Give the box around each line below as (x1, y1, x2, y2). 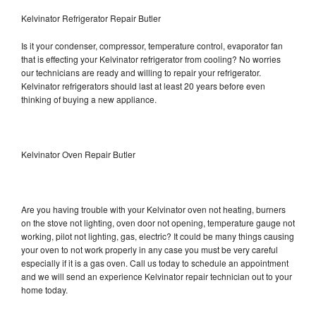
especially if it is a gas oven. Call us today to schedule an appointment (21, 256, 288, 269)
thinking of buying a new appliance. (21, 92, 159, 105)
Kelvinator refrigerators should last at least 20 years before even (21, 79, 265, 92)
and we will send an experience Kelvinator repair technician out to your (21, 269, 292, 282)
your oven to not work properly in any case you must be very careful (21, 243, 278, 255)
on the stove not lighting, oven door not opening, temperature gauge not (21, 216, 295, 229)
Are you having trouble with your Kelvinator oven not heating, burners (21, 202, 286, 215)
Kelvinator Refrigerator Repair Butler (21, 11, 161, 24)
